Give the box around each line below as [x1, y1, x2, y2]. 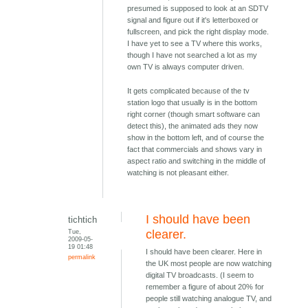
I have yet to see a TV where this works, [127, 39, 263, 48]
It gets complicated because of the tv [127, 87, 250, 96]
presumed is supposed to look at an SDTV [127, 4, 269, 13]
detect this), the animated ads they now [127, 122, 258, 131]
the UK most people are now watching [146, 259, 272, 268]
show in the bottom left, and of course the [127, 133, 265, 142]
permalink [68, 253, 96, 261]
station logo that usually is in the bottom [127, 98, 258, 107]
